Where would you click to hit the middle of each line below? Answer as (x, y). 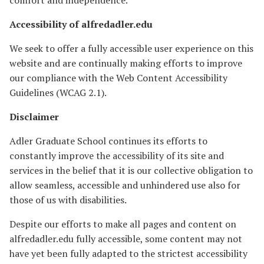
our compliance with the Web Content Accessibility (118, 78)
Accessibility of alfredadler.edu (81, 24)
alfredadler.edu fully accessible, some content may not (126, 239)
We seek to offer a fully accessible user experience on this (131, 48)
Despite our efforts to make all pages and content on (123, 224)
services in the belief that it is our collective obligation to (131, 170)
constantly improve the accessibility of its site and (117, 156)
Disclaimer (34, 117)
